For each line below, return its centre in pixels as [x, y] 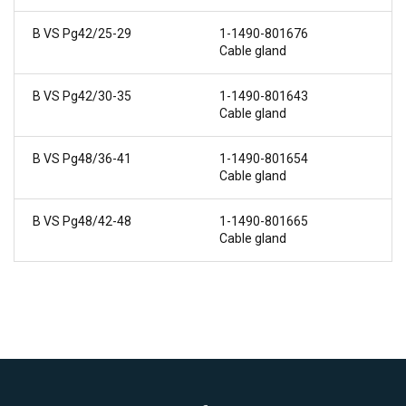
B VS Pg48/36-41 [82, 158]
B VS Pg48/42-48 [82, 221]
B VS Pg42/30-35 [82, 96]
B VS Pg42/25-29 [82, 33]
